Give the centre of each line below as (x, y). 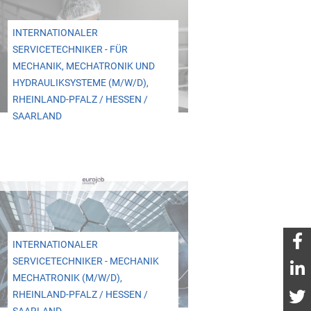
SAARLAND (37, 117)
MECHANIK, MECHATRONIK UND (83, 67)
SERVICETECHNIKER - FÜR (70, 50)
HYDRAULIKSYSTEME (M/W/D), (80, 83)
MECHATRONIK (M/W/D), (67, 278)
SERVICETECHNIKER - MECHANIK (85, 261)
